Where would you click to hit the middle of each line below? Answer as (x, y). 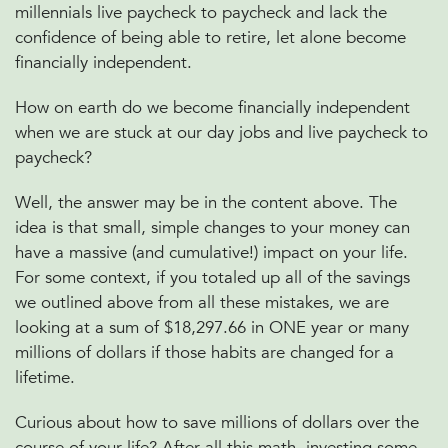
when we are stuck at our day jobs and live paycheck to (221, 132)
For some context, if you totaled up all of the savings (212, 277)
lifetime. (47, 377)
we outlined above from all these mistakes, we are (202, 302)
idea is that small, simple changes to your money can (212, 227)
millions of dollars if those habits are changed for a (204, 352)
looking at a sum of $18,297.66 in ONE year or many (212, 327)
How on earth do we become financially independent (212, 107)
